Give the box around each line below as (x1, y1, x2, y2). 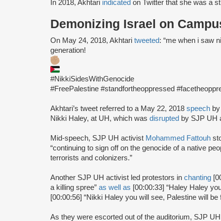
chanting (184, 173, 213, 182)
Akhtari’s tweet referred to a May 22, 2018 (50, 104, 186, 112)
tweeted (134, 36, 159, 44)
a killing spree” (50, 183, 99, 191)
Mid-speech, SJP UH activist (50, 134, 146, 142)
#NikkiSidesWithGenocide (50, 74, 134, 83)
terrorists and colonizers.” (50, 153, 132, 162)
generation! (50, 46, 86, 54)
